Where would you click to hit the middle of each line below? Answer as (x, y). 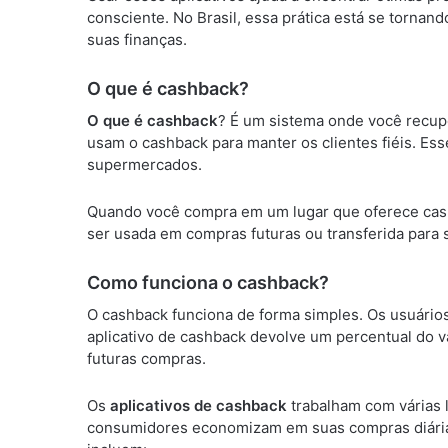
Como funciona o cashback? (208, 282)
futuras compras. (146, 358)
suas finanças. (137, 39)
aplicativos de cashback (198, 405)
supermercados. (144, 164)
